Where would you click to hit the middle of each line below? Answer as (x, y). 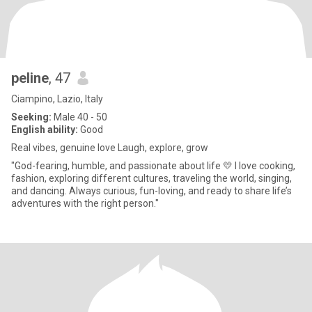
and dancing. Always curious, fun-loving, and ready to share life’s (151, 191)
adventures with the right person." (85, 203)
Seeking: (31, 117)
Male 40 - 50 (79, 117)
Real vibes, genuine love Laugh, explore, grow (110, 148)
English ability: (45, 130)
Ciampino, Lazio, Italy (57, 99)
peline (30, 78)
